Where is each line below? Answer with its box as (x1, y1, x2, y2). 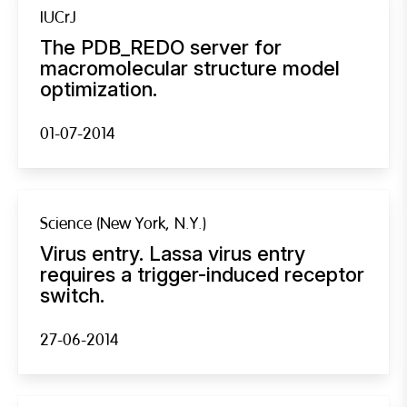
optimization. (40, 76, 157, 101)
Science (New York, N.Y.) (40, 213, 206, 234)
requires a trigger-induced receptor (40, 262, 364, 286)
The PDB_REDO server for (40, 35, 282, 59)
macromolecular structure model (40, 55, 340, 80)
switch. (40, 283, 104, 307)
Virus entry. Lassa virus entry (40, 241, 305, 265)
